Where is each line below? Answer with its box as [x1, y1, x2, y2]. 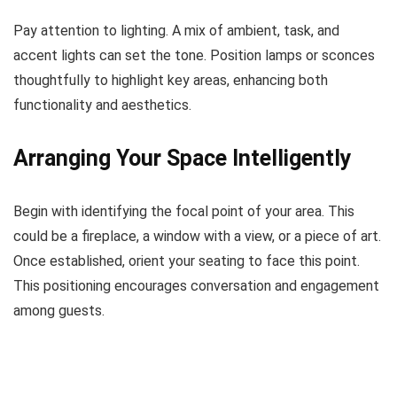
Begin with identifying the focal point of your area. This [13, 203, 354, 221]
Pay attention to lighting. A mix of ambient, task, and [13, 22, 339, 40]
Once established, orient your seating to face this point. [13, 253, 360, 270]
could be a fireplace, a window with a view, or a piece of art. [13, 228, 381, 245]
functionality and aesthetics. [13, 97, 191, 114]
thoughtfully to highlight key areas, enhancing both [13, 72, 328, 90]
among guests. [13, 302, 105, 320]
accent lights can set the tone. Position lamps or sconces [13, 47, 375, 65]
